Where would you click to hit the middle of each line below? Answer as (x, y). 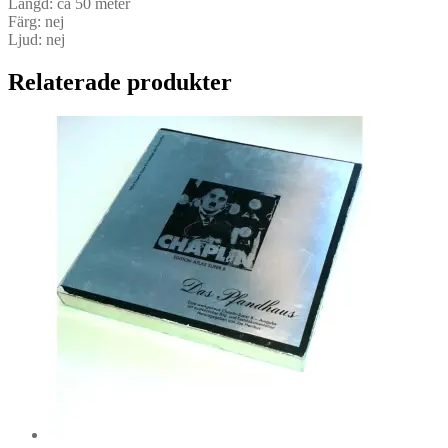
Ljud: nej (36, 39)
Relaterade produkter (120, 81)
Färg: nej (36, 21)
